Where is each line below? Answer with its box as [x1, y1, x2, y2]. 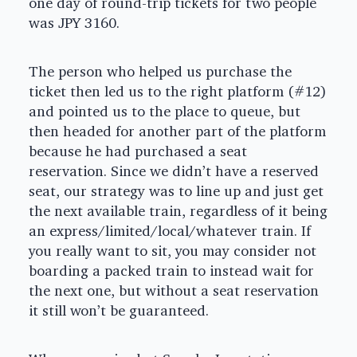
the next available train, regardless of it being [29, 202, 328, 220]
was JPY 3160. [29, 14, 120, 32]
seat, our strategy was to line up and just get [29, 182, 324, 200]
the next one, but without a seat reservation [29, 282, 319, 300]
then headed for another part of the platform [29, 123, 326, 140]
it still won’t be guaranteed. [29, 302, 209, 320]
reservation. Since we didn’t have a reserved [29, 163, 319, 180]
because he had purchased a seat [29, 143, 247, 160]
